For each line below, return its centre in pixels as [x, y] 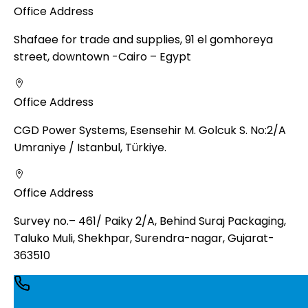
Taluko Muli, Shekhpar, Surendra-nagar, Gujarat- [144, 238]
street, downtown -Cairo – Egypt [102, 56]
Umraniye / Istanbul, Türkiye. [90, 147]
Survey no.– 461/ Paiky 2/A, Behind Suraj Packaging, [150, 221]
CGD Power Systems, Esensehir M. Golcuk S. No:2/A [150, 130]
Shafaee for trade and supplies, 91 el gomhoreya [143, 39]
